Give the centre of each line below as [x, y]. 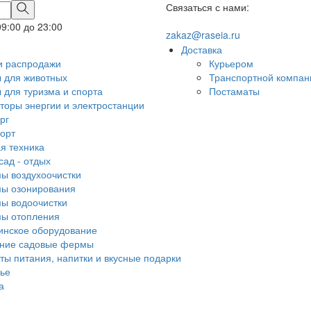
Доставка [202, 49]
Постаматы [234, 91]
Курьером [231, 63]
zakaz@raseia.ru [203, 35]
